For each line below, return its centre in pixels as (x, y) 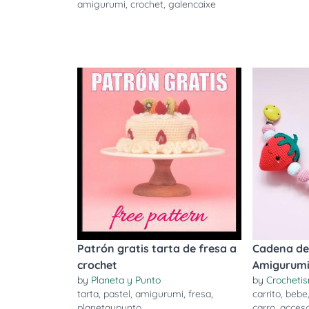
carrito (267, 294)
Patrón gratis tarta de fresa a (157, 248)
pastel (117, 294)
